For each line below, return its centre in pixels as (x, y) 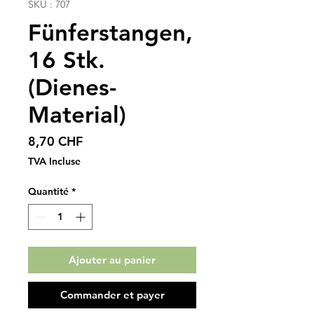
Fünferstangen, (110, 32)
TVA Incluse (54, 161)
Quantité (48, 191)
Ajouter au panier (112, 260)
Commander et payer (112, 295)
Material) (77, 114)
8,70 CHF (55, 141)
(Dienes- (72, 87)
